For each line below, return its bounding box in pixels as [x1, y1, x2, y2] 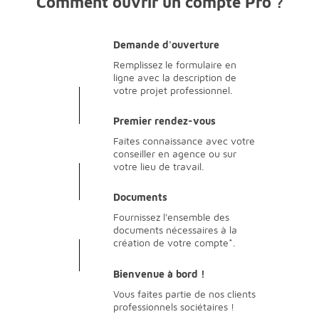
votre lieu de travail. [113, 159, 204, 172]
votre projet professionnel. [113, 83, 233, 96]
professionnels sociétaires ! [113, 300, 234, 313]
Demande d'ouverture [113, 38, 219, 51]
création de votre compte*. [113, 236, 236, 249]
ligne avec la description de [113, 70, 236, 83]
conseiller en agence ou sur [113, 147, 236, 159]
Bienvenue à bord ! [113, 268, 205, 281]
